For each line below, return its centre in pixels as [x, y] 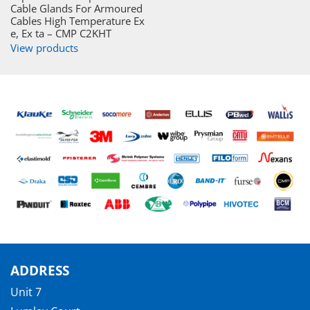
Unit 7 [26, 292]
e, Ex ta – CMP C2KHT [61, 33]
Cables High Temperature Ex [77, 20]
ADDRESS [40, 271]
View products [44, 47]
